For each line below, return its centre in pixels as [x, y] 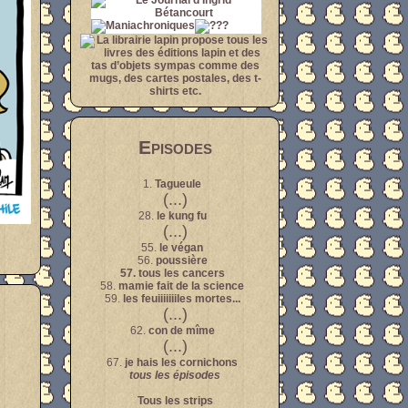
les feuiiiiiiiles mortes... [181, 299]
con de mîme [181, 331]
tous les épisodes [175, 375]
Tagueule [178, 184]
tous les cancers [181, 273]
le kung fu [181, 216]
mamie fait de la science [181, 286]
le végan [181, 248]
